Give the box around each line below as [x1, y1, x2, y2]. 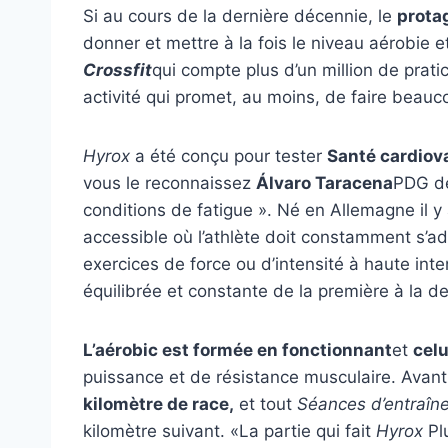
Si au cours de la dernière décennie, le [83, 5, 397, 26]
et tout [234, 393, 297, 414]
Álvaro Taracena [256, 172, 393, 193]
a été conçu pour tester [130, 145, 327, 166]
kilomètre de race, [83, 393, 234, 414]
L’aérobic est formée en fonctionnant [83, 339, 392, 360]
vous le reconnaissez [83, 172, 256, 193]
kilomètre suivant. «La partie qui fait [83, 420, 376, 441]
